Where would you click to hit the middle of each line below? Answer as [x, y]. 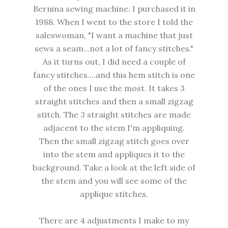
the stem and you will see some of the [114, 181]
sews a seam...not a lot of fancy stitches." [114, 49]
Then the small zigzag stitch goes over [114, 141]
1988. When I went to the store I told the [114, 22]
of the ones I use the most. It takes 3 [114, 88]
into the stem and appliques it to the [114, 154]
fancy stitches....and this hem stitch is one [114, 75]
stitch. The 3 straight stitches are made [114, 115]
